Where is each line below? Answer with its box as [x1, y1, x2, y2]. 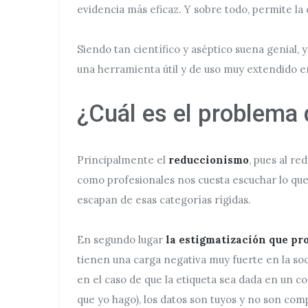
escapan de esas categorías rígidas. [77, 193, 251, 206]
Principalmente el [77, 153, 168, 166]
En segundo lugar [77, 233, 163, 246]
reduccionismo [168, 153, 249, 166]
